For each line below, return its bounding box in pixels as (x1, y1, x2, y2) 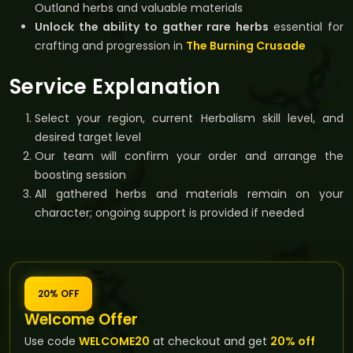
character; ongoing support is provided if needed (35, 204, 304, 221)
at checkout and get (150, 333, 270, 349)
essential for (268, 18, 344, 35)
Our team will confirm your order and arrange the (35, 147, 344, 164)
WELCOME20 (79, 333, 150, 349)
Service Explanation (9, 72, 221, 101)
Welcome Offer (24, 308, 138, 330)
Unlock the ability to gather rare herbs (35, 18, 269, 35)
